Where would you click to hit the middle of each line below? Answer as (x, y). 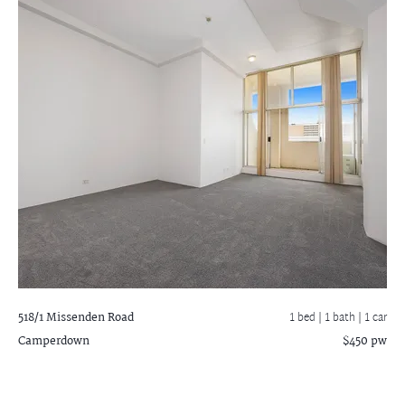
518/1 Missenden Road (76, 318)
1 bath (341, 318)
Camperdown (54, 341)
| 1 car (372, 318)
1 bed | (307, 318)
